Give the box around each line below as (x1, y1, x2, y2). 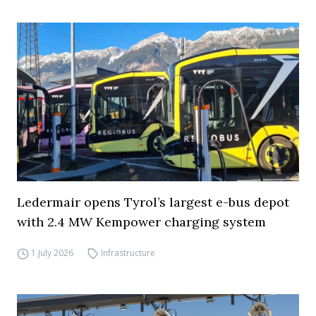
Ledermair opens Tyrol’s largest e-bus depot (17, 194, 289, 210)
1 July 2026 (30, 247, 73, 259)
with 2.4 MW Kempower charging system (17, 214, 266, 230)
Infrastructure (101, 247, 156, 259)
